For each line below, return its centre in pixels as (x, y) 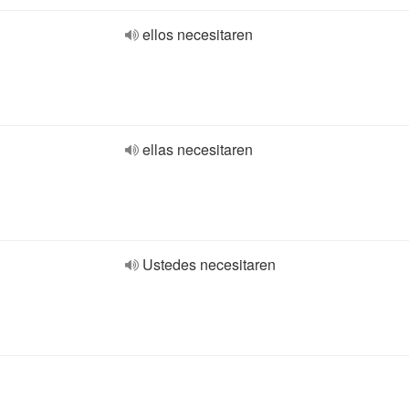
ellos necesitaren (198, 34)
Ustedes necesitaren (209, 264)
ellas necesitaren (198, 149)
